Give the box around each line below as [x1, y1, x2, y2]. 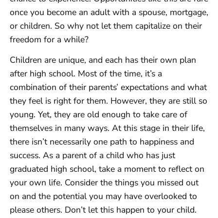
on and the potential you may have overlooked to [10, 190, 197, 202]
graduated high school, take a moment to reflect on [10, 163, 204, 175]
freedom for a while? [10, 34, 89, 45]
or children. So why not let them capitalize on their [10, 20, 202, 32]
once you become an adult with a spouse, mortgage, [10, 6, 208, 18]
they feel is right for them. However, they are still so [10, 95, 207, 107]
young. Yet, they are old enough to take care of [10, 109, 187, 121]
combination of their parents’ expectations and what [10, 81, 207, 93]
